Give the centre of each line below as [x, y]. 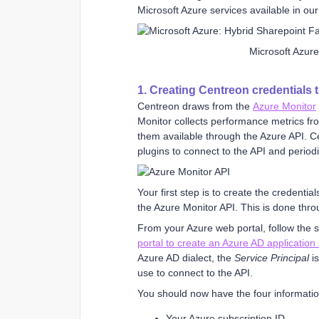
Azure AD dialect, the [186, 257]
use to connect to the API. [195, 272]
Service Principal [272, 257]
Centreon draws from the [195, 106]
